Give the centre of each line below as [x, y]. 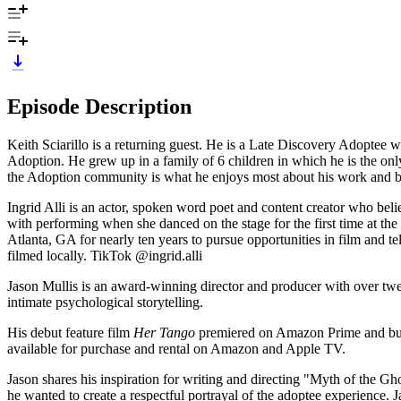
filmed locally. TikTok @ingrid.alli [105, 255]
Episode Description [99, 106]
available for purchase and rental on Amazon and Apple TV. [176, 348]
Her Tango [164, 332]
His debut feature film [70, 332]
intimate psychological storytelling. [105, 302]
